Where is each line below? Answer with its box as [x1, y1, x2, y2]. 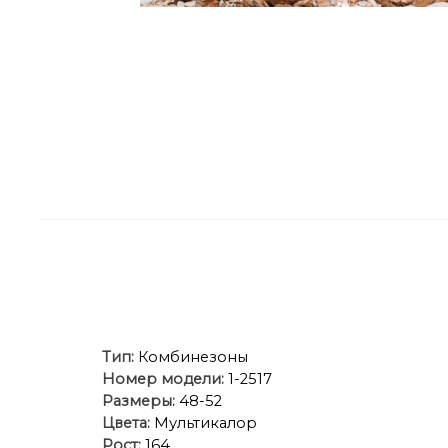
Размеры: [102, 392, 175, 411]
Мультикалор [154, 414, 257, 433]
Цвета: [102, 414, 154, 433]
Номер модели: [102, 370, 224, 389]
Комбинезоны [134, 348, 248, 367]
